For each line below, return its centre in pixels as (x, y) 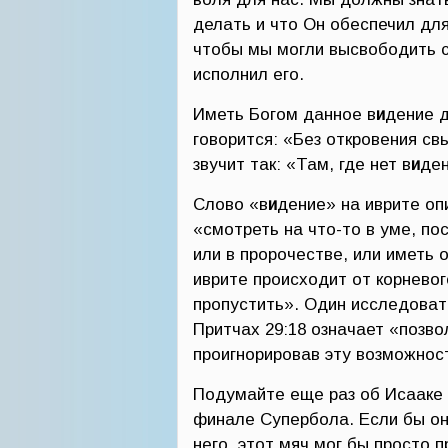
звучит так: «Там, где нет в (302, 164)
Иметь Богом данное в (284, 114)
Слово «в (230, 204)
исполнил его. (248, 74)
